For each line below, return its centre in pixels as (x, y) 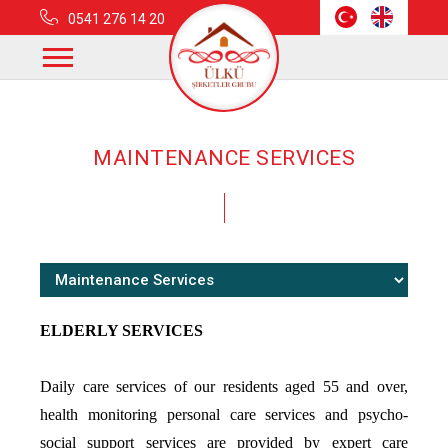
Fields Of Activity (178, 96)
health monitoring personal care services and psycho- (224, 414)
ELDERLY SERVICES (121, 330)
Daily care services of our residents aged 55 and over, (224, 386)
